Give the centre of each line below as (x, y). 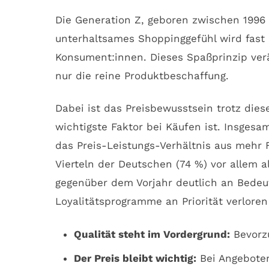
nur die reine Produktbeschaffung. (142, 75)
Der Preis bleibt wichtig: (135, 258)
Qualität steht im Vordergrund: (152, 234)
